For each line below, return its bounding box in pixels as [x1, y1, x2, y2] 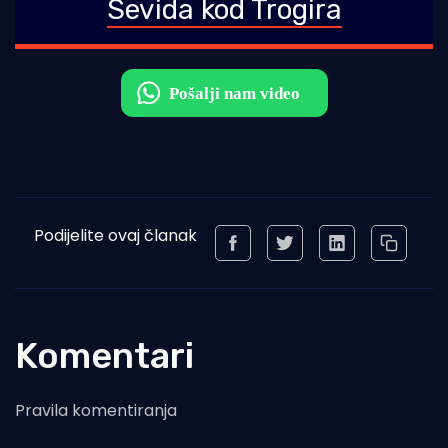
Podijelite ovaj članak [33, 224, 197, 248]
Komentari [15, 334, 194, 378]
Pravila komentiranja [15, 399, 177, 423]
